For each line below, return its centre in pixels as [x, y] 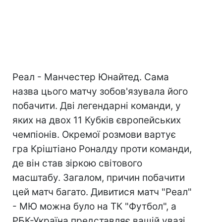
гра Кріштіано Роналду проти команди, [102, 149]
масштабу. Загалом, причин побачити [99, 178]
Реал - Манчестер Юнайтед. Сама [91, 77]
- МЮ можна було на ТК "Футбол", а [94, 206]
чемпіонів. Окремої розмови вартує [94, 135]
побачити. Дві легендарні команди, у [97, 106]
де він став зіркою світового [77, 163]
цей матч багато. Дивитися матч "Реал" [102, 192]
